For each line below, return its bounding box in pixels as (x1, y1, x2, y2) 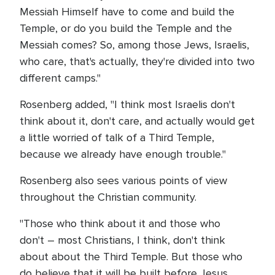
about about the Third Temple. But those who (20, 250, 242, 264)
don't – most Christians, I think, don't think (20, 233, 225, 247)
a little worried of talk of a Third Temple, (20, 131, 214, 145)
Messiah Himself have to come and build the (20, 5, 234, 19)
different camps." (20, 71, 101, 85)
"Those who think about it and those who (20, 217, 220, 231)
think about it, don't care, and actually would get (20, 114, 255, 128)
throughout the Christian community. (20, 190, 196, 204)
